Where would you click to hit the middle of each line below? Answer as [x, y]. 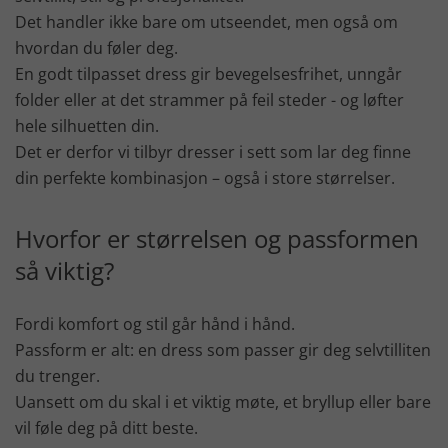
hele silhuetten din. [87, 126]
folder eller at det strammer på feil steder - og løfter [209, 100]
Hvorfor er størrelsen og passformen [217, 239]
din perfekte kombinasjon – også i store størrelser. [205, 178]
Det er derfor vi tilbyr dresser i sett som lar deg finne [213, 152]
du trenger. [57, 376]
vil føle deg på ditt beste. [106, 428]
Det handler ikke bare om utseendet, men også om [206, 22]
